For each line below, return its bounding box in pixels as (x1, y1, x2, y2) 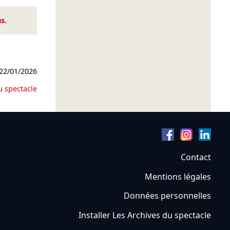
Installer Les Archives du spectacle (78, 209, 211, 221)
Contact (180, 151, 211, 163)
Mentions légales (144, 170, 211, 182)
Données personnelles (123, 190, 211, 202)
